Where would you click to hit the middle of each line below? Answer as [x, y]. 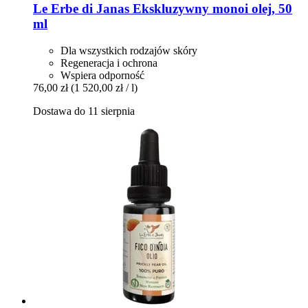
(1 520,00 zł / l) [104, 88]
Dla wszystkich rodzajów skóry [129, 51]
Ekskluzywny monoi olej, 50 [211, 9]
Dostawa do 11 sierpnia [84, 111]
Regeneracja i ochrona [109, 63]
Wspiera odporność [102, 76]
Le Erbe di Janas [81, 9]
